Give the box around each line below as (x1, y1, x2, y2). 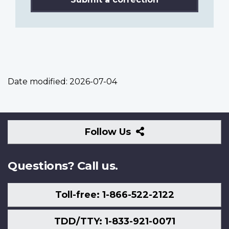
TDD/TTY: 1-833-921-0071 (54, 216, 175, 227)
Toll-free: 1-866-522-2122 (55, 189, 174, 201)
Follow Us (85, 126, 134, 138)
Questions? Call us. (8, 158, 118, 173)
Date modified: (8, 76, 67, 86)
